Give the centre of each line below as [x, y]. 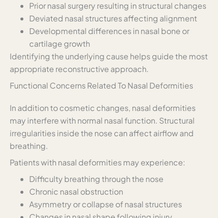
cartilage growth [60, 43]
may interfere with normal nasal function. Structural [102, 120]
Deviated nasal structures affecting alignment [113, 18]
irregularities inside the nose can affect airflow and [102, 133]
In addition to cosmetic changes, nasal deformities [103, 108]
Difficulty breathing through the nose [96, 179]
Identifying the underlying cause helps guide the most [109, 56]
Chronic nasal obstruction [76, 191]
